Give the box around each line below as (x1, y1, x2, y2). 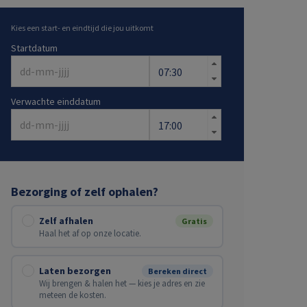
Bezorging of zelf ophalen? (11, 184, 158, 199)
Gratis (181, 215, 207, 226)
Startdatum (11, 42, 58, 54)
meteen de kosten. (38, 288, 106, 301)
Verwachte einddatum (11, 95, 101, 108)
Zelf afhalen (38, 214, 93, 227)
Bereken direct (147, 265, 207, 276)
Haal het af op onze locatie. (38, 227, 141, 239)
